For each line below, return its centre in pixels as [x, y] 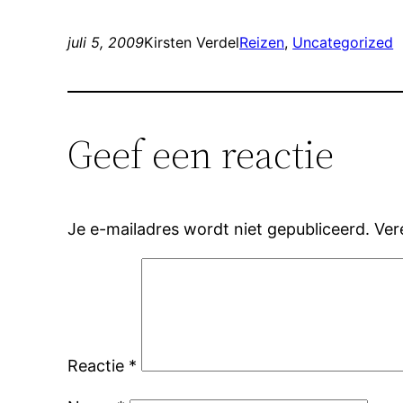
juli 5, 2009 [106, 42]
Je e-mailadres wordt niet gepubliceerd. [219, 229]
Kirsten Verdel [192, 42]
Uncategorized [343, 42]
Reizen [262, 42]
